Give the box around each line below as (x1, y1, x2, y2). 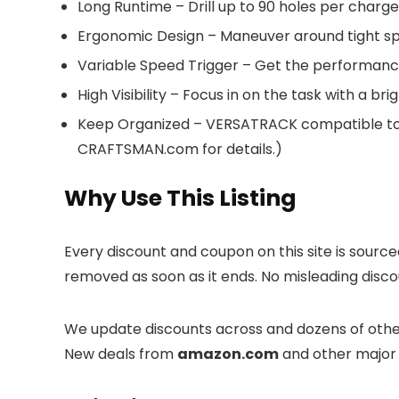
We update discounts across (64, 319, 266, 339)
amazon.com (177, 344, 279, 364)
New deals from (64, 344, 177, 364)
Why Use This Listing (64, 183, 297, 214)
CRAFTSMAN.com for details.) (77, 139, 282, 159)
